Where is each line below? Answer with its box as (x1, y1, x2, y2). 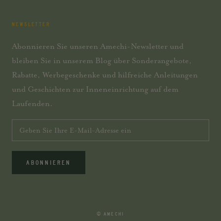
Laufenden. (12, 98, 53, 109)
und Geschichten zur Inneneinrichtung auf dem (12, 84, 179, 94)
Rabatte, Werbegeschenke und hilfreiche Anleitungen (12, 70, 198, 80)
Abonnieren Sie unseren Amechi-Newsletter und (12, 41, 184, 51)
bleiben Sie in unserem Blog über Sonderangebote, (12, 55, 192, 66)
